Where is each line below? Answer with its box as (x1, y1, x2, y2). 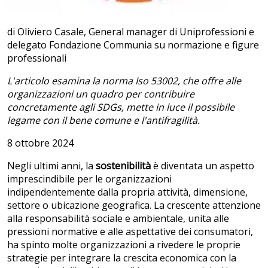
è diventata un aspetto (151, 159, 254, 173)
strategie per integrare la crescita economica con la (7, 251, 236, 265)
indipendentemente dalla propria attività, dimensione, (7, 185, 248, 199)
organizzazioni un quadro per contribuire (7, 87, 194, 101)
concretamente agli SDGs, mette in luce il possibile (7, 100, 234, 114)
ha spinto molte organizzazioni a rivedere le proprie (7, 238, 240, 252)
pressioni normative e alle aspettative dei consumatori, (7, 225, 253, 239)
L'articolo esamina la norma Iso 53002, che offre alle (7, 74, 241, 88)
